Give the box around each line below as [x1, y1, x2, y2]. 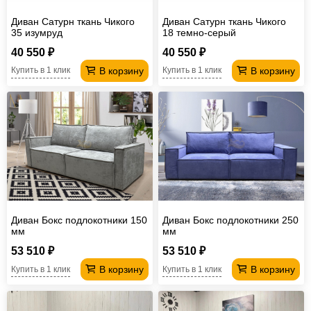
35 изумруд [11, 26, 62, 38]
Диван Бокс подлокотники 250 [162, 215, 299, 226]
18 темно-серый [162, 26, 237, 38]
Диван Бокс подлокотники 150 [11, 215, 147, 226]
